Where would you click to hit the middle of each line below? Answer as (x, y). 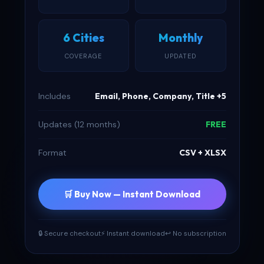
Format (52, 153)
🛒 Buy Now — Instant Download (132, 194)
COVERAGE (84, 56)
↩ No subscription (195, 234)
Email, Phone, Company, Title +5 (160, 96)
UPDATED (180, 56)
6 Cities (83, 38)
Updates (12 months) (79, 124)
